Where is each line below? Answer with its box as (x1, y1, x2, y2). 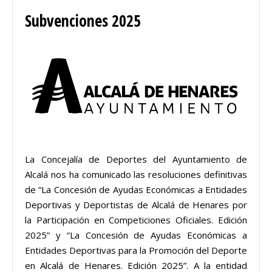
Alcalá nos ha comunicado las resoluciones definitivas (25, 168, 247, 180)
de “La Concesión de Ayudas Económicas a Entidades (25, 183, 247, 195)
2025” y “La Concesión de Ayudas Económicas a (25, 228, 247, 241)
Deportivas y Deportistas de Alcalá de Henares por (25, 198, 247, 211)
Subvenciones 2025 (25, 9, 141, 32)
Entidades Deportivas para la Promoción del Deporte (25, 243, 247, 256)
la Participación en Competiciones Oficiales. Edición (25, 213, 247, 226)
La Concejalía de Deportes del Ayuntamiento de (25, 152, 247, 165)
